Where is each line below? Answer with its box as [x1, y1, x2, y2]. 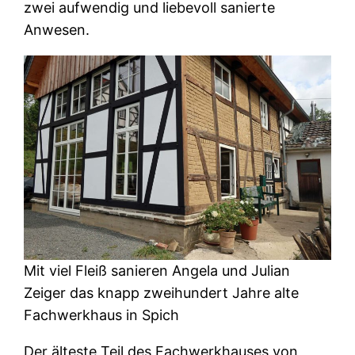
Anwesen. [24, 21, 90, 38]
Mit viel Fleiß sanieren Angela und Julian [24, 261, 291, 279]
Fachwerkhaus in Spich [24, 306, 180, 323]
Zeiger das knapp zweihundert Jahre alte [24, 284, 300, 301]
